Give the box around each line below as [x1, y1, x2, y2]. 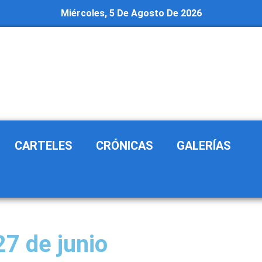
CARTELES [15, 139, 73, 153]
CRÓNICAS [96, 139, 154, 153]
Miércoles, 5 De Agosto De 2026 [60, 8, 202, 19]
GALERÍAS [177, 139, 232, 153]
